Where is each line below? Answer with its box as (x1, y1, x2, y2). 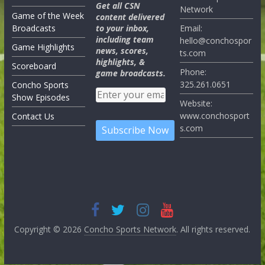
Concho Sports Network (84, 223, 177, 235)
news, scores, (96, 45, 149, 57)
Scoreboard (11, 60, 56, 72)
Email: (180, 22, 203, 34)
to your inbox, (96, 22, 150, 34)
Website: (180, 98, 213, 109)
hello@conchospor (180, 35, 252, 47)
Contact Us (11, 111, 54, 122)
